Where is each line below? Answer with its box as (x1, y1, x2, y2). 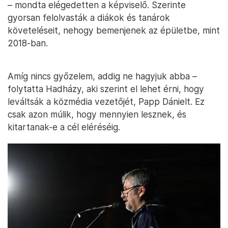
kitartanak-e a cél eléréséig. (8, 122, 120, 132)
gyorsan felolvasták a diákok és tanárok (8, 12, 170, 23)
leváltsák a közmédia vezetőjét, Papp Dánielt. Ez (8, 96, 205, 107)
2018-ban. (8, 38, 48, 48)
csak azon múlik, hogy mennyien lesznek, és (8, 109, 186, 120)
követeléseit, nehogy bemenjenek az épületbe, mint (8, 25, 220, 36)
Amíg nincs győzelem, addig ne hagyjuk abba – (8, 71, 197, 81)
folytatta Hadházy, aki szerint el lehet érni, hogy (8, 83, 204, 94)
